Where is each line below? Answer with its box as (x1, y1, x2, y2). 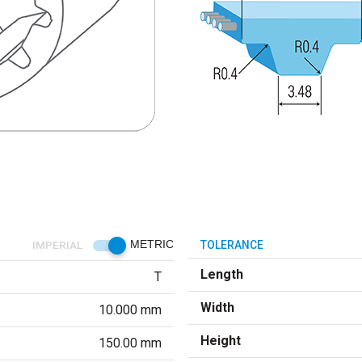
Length (200, 267, 243, 282)
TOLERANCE (200, 238, 263, 251)
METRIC (130, 238, 174, 250)
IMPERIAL (32, 238, 82, 251)
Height (200, 333, 241, 348)
